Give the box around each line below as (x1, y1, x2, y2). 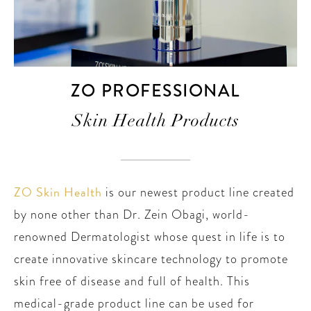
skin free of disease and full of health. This (14, 272, 250, 290)
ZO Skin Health (14, 183, 102, 202)
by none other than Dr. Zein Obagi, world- (14, 205, 250, 224)
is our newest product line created (102, 183, 294, 201)
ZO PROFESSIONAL (71, 78, 240, 104)
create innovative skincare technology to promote (14, 250, 288, 268)
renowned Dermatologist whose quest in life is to (14, 228, 285, 246)
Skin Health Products (72, 113, 239, 131)
